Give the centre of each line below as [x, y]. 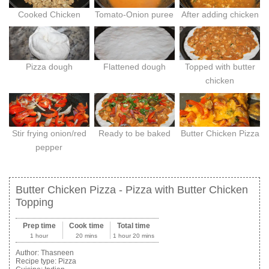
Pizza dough [49, 67]
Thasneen [57, 253]
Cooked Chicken [49, 14]
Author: [28, 253]
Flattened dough [134, 67]
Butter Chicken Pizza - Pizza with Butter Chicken [132, 190]
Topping [35, 203]
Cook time [87, 226]
